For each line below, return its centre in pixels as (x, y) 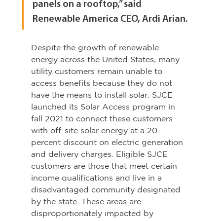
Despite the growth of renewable (96, 48)
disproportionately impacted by (93, 213)
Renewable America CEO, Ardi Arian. (110, 19)
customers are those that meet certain (105, 166)
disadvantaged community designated (107, 190)
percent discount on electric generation (108, 142)
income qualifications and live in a (97, 178)
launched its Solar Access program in (104, 107)
